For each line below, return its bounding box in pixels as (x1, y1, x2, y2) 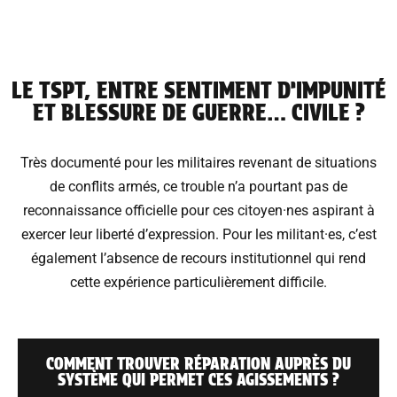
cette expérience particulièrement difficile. (70, 274, 327, 292)
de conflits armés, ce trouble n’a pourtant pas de (50, 178, 347, 196)
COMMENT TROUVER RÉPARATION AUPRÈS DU (46, 354, 351, 374)
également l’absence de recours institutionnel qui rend (31, 250, 366, 268)
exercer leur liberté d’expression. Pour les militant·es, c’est (20, 226, 377, 244)
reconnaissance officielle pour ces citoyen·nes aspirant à (22, 202, 375, 220)
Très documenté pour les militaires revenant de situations (20, 154, 377, 172)
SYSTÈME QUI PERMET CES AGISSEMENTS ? (58, 370, 339, 390)
